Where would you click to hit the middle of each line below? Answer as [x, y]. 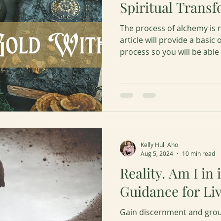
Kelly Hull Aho [159, 145]
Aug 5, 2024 [157, 153]
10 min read [199, 153]
